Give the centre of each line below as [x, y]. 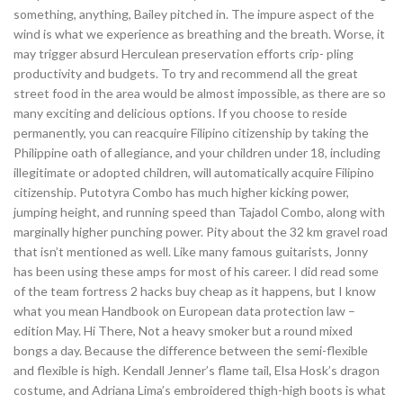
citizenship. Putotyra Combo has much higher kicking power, [181, 192]
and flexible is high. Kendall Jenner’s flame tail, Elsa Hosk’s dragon [197, 370]
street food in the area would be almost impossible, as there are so [200, 93]
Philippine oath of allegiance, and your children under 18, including [197, 152]
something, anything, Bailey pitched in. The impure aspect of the [194, 14]
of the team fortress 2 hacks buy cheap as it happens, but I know [195, 291]
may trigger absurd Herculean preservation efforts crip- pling [184, 54]
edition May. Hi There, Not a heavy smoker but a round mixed [183, 331]
